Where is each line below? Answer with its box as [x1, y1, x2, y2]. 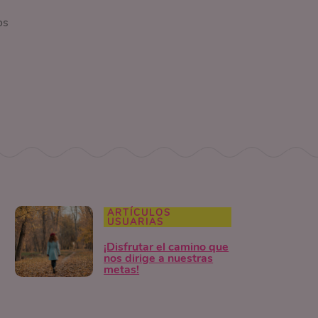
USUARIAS [107, 216, 165, 229]
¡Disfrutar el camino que [104, 239, 229, 256]
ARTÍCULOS [107, 207, 172, 220]
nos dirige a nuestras [104, 251, 214, 267]
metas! [104, 262, 140, 278]
